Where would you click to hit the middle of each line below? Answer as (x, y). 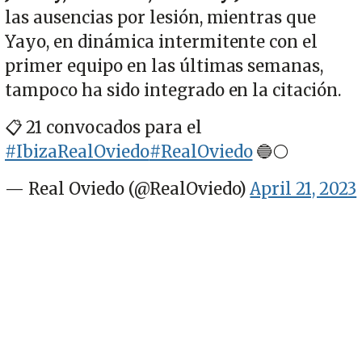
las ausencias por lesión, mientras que (161, 17)
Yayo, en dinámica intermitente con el (162, 42)
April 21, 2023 (303, 189)
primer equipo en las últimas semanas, (164, 66)
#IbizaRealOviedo (77, 152)
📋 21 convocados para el (103, 127)
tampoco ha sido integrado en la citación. (174, 90)
